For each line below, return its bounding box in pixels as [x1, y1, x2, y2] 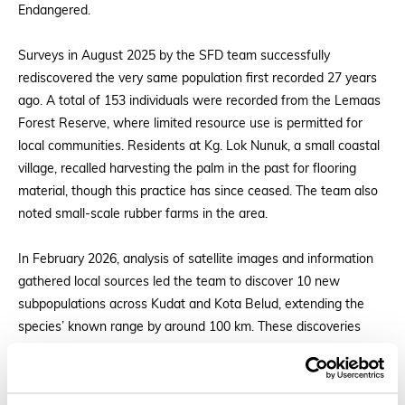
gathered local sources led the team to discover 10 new [18, 275, 340, 289]
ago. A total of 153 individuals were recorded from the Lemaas [18, 94, 381, 108]
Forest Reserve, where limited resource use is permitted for [18, 117, 363, 131]
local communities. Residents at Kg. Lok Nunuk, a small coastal [18, 139, 380, 154]
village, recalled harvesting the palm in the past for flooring [18, 162, 356, 176]
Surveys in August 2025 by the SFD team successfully [18, 49, 330, 63]
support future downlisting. [18, 365, 174, 380]
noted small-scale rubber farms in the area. [18, 207, 268, 221]
